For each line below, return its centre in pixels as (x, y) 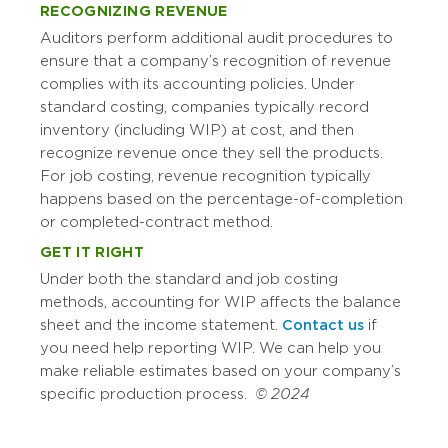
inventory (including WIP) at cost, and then (197, 129)
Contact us (323, 324)
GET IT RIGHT (92, 251)
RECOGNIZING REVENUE (134, 10)
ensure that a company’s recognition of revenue (215, 60)
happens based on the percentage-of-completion (221, 198)
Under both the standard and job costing (189, 278)
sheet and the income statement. (161, 324)
